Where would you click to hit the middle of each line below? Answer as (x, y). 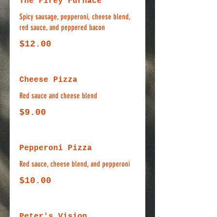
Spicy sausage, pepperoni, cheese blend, (75, 17)
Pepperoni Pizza (56, 148)
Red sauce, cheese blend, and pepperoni (75, 164)
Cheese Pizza (48, 80)
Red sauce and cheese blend (58, 96)
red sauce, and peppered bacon (62, 27)
